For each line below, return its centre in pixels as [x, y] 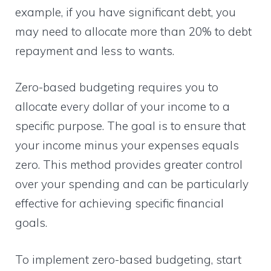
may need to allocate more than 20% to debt [133, 31]
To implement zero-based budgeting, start [128, 259]
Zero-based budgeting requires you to [117, 87]
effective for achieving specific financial [119, 204]
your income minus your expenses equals [127, 145]
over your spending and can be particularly [132, 184]
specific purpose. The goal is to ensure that [130, 126]
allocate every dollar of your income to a [122, 107]
